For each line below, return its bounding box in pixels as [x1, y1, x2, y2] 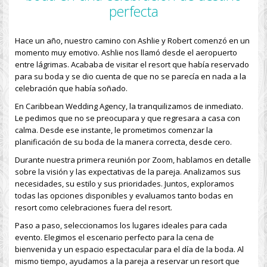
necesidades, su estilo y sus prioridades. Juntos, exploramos [15, 178, 234, 189]
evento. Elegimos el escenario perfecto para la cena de [15, 232, 214, 243]
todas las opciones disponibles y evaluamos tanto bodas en [15, 190, 233, 201]
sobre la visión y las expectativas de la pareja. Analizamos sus [15, 166, 241, 177]
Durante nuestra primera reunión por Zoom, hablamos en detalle [15, 154, 251, 165]
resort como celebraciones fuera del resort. [15, 202, 172, 213]
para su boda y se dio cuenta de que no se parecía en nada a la [15, 71, 246, 82]
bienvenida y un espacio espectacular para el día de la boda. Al [15, 244, 244, 254]
